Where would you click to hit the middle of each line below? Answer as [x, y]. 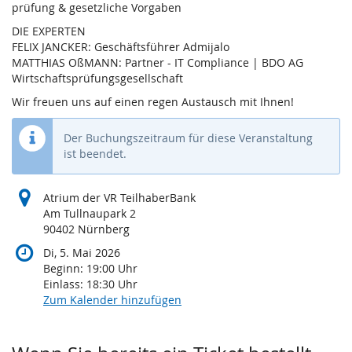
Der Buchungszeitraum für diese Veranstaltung [188, 137]
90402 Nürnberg [86, 229]
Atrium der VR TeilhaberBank [119, 197]
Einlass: [65, 284]
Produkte [61, 328]
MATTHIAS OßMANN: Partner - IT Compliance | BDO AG [158, 62]
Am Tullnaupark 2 [90, 213]
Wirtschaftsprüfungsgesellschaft [97, 78]
